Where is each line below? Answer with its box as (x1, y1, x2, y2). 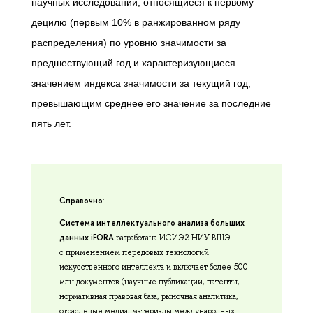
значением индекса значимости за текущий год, (31, 78, 251, 89)
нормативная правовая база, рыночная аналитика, (59, 291, 238, 303)
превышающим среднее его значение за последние (31, 98, 271, 110)
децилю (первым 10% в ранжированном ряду (31, 17, 240, 29)
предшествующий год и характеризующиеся (31, 57, 235, 69)
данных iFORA (59, 232, 114, 244)
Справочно (59, 195, 103, 207)
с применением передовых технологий (59, 247, 209, 259)
